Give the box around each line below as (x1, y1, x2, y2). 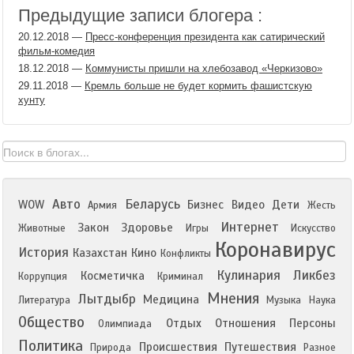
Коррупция (18, 270, 67, 283)
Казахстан (73, 246, 127, 260)
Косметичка (80, 269, 145, 283)
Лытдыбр (77, 291, 136, 307)
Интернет (220, 219, 279, 235)
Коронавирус (215, 236, 336, 263)
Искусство (291, 222, 337, 235)
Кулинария (216, 267, 281, 284)
